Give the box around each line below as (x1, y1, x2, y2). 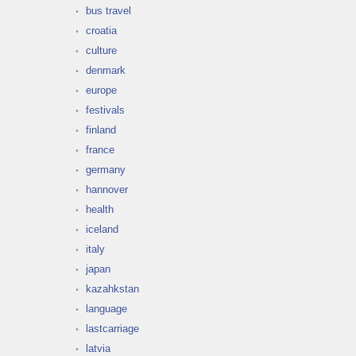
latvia (86, 342, 110, 354)
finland (86, 123, 116, 136)
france (86, 143, 114, 156)
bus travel (86, 4, 131, 17)
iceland (86, 222, 118, 235)
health (86, 203, 114, 215)
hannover (86, 183, 128, 195)
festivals (86, 103, 125, 116)
